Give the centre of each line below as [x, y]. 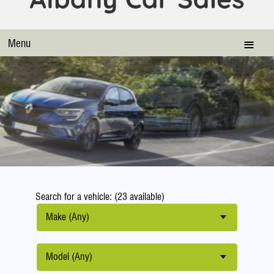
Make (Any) [67, 217]
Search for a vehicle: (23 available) [100, 197]
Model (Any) [69, 256]
